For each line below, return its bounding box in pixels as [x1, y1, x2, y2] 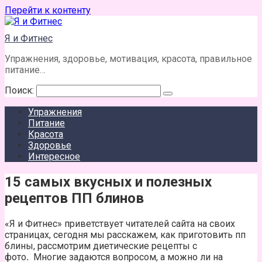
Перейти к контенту [5, 5, 91, 16]
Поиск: [5, 85, 36, 96]
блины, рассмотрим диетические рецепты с [5, 240, 197, 251]
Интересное [28, 151, 80, 162]
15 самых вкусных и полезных [5, 173, 212, 190]
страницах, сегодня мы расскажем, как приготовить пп [5, 229, 246, 240]
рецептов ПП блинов [5, 189, 144, 206]
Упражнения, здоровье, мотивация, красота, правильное [5, 53, 252, 64]
